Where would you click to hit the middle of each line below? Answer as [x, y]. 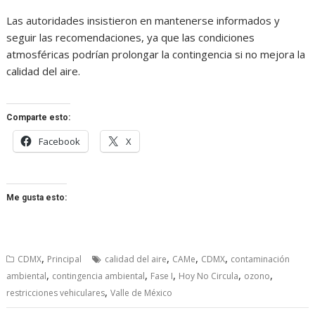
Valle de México [142, 293]
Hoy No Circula [209, 276]
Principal [65, 259]
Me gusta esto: [37, 198]
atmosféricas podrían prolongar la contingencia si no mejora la [156, 54]
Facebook [60, 142]
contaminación [261, 259]
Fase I [162, 276]
